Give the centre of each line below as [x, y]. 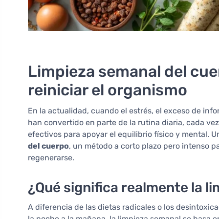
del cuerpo [48, 146]
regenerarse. [51, 158]
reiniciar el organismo [108, 90]
